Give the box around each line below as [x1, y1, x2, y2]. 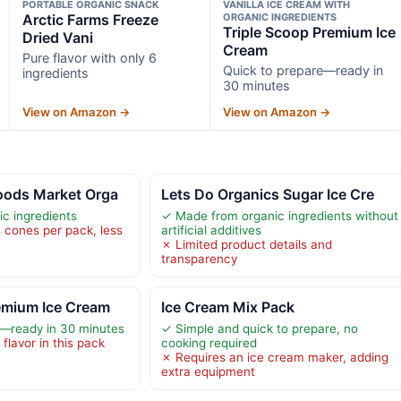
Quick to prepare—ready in [223, 62, 384, 78]
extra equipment [160, 363, 255, 379]
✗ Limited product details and [160, 236, 332, 252]
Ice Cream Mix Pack [160, 297, 294, 316]
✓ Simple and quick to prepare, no [160, 320, 358, 336]
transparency [160, 251, 237, 266]
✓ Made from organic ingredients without [160, 208, 398, 223]
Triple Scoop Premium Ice [223, 22, 397, 41]
